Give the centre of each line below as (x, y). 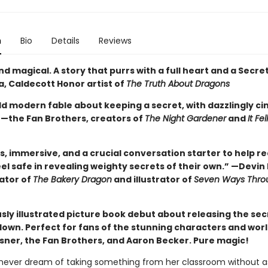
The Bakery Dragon (72, 179)
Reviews (115, 41)
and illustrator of (153, 179)
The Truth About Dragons (178, 84)
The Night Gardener (185, 118)
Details (65, 41)
